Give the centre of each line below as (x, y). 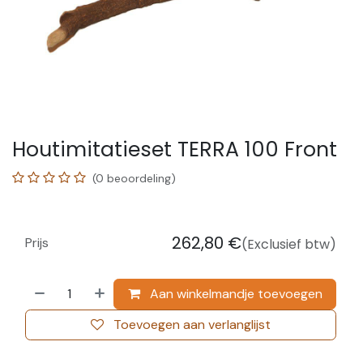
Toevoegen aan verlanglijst (192, 324)
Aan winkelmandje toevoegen (234, 293)
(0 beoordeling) (134, 178)
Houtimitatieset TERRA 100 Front (175, 149)
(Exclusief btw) (289, 244)
